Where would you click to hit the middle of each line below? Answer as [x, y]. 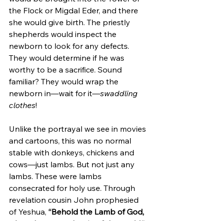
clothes [22, 105]
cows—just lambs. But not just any [73, 164]
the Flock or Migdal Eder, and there [74, 10]
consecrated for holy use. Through [73, 188]
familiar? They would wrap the [65, 81]
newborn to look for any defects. [70, 46]
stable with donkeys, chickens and [73, 152]
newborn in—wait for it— [55, 93]
